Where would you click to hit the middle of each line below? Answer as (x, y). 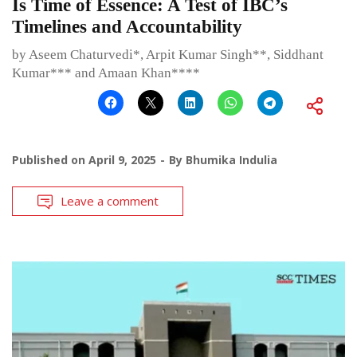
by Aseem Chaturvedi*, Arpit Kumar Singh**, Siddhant (168, 55)
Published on (50, 160)
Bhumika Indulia (231, 160)
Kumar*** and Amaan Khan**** (106, 73)
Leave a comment (110, 201)
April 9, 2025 (122, 160)
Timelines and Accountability (127, 27)
